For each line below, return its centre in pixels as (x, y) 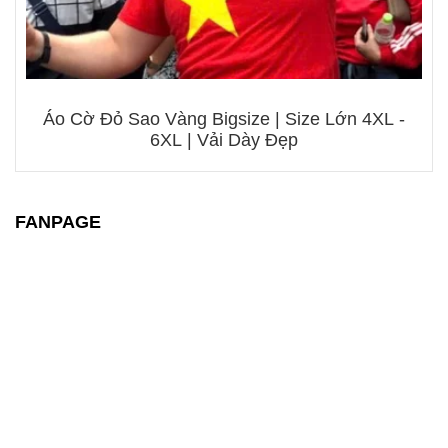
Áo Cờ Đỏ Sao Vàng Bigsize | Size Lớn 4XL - (224, 118)
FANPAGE (58, 221)
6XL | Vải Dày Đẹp (224, 139)
